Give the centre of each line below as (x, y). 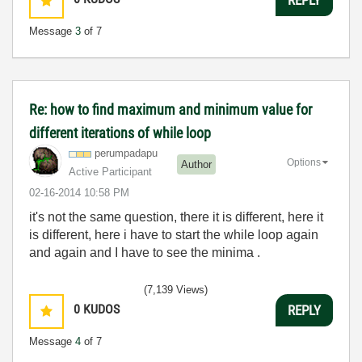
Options (304, 162)
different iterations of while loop (120, 133)
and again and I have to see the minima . (145, 253)
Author (196, 164)
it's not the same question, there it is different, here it (176, 217)
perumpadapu (126, 153)
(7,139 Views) (176, 290)
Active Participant (110, 172)
